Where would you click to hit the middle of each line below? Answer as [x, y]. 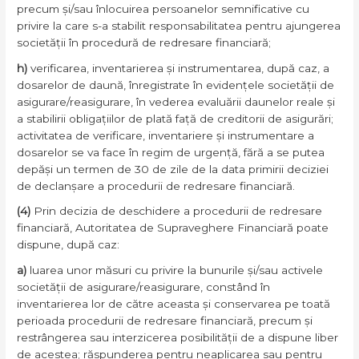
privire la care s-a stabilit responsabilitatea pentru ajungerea [179, 25]
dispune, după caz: [69, 245]
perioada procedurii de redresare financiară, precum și [165, 321]
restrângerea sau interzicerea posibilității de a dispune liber [178, 338]
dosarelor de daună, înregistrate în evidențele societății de [176, 85]
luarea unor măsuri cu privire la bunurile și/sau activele [177, 270]
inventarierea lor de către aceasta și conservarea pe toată [174, 304]
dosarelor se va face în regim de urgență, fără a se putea [171, 152]
